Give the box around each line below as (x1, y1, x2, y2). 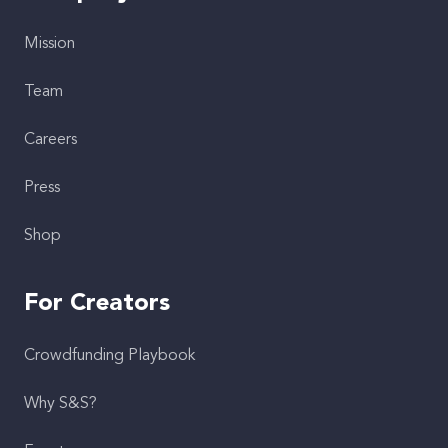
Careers (24, 132, 77, 148)
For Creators (24, 292, 170, 316)
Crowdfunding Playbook (24, 348, 195, 364)
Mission (24, 36, 75, 52)
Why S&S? (24, 396, 97, 412)
